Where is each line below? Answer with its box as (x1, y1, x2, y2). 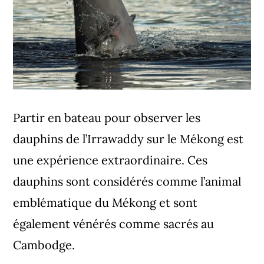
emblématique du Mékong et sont (13, 195, 198, 210)
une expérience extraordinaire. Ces (13, 153, 208, 168)
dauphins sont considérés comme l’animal (13, 174, 242, 189)
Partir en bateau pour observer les (13, 110, 201, 126)
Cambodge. (13, 237, 75, 253)
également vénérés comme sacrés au (13, 216, 214, 232)
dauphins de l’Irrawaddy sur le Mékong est (13, 131, 244, 147)
